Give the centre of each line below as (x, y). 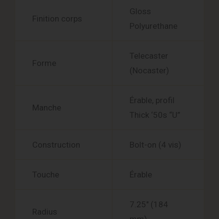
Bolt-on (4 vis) (155, 145)
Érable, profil (152, 100)
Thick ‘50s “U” (155, 115)
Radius (45, 212)
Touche (46, 175)
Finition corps (57, 19)
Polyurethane (153, 26)
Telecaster (149, 56)
